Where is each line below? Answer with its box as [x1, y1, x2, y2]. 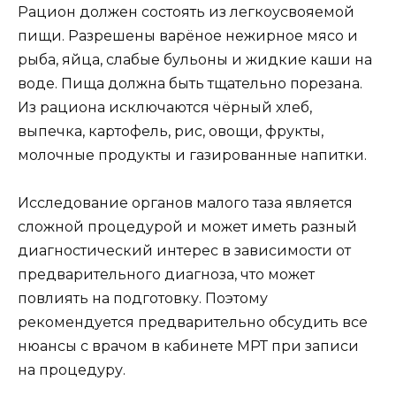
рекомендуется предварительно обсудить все [18, 314, 368, 331]
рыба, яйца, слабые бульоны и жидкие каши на [18, 50, 372, 68]
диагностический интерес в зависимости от [18, 242, 351, 259]
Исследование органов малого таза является [18, 194, 353, 211]
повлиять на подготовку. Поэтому [18, 290, 268, 307]
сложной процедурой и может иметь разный [18, 218, 357, 235]
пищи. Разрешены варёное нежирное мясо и [18, 27, 358, 44]
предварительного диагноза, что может [18, 266, 315, 283]
